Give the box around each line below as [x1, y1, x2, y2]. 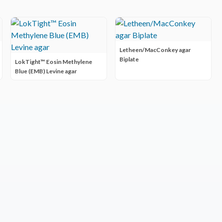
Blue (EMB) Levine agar [15, 67, 77, 75]
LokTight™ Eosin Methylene [15, 58, 93, 65]
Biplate [119, 55, 139, 63]
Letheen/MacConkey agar [119, 46, 191, 54]
